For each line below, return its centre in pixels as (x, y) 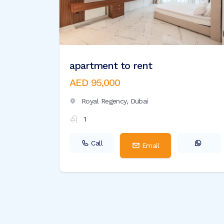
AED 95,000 (95, 83)
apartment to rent (111, 66)
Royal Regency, (106, 101)
